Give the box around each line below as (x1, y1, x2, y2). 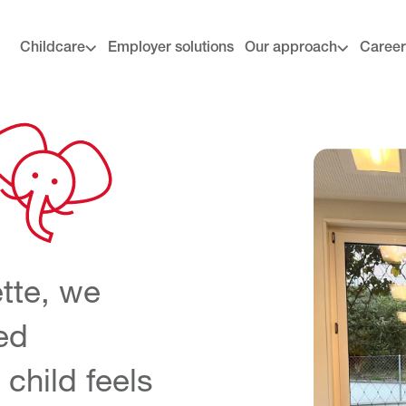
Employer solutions (107, 41, 234, 56)
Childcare (19, 41, 85, 56)
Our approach (244, 41, 337, 56)
